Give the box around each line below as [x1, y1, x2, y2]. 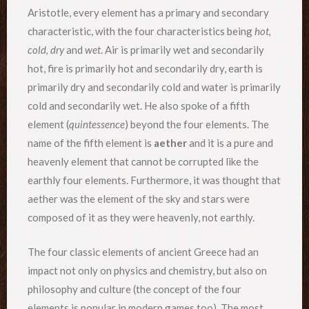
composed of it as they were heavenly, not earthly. [28, 211, 255, 224]
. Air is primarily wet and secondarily [101, 43, 264, 57]
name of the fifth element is [28, 137, 154, 150]
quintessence [69, 118, 125, 131]
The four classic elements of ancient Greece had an [28, 245, 259, 258]
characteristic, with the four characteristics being [28, 25, 255, 38]
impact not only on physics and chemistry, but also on [28, 263, 267, 277]
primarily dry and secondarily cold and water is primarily [28, 81, 281, 94]
